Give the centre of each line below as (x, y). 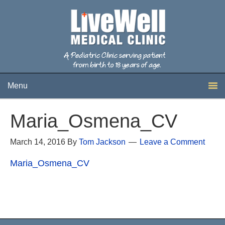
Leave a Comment (172, 142)
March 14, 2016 (38, 142)
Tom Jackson (102, 142)
